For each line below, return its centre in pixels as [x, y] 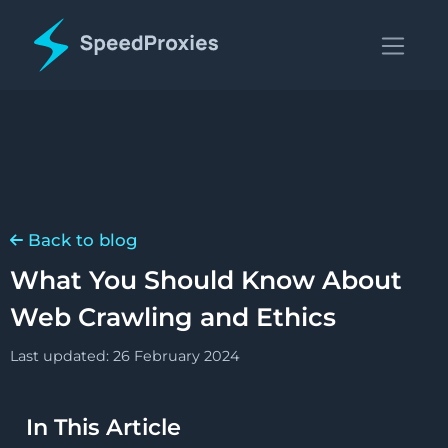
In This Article [103, 426]
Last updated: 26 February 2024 [125, 355]
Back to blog [80, 239]
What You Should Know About [206, 279]
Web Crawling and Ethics [173, 316]
